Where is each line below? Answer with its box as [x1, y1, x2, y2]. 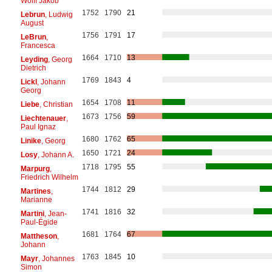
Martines [20, 186, 51, 195]
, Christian [39, 100, 73, 109]
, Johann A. [37, 150, 74, 159]
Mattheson [20, 231, 57, 240]
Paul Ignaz [20, 122, 56, 131]
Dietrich [20, 63, 46, 72]
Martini [20, 209, 44, 218]
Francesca [20, 41, 55, 50]
